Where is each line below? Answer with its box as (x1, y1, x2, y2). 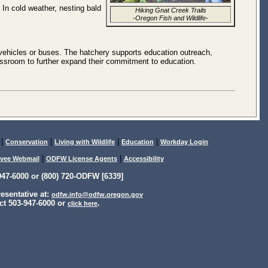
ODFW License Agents (45, 155, 117, 162)
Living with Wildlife (54, 138, 115, 145)
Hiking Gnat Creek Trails (135, 7, 206, 14)
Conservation (5, 138, 48, 145)
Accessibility (123, 155, 164, 162)
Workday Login (160, 138, 208, 145)
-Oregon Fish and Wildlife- (133, 14, 208, 22)
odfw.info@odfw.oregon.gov (51, 191, 143, 198)
